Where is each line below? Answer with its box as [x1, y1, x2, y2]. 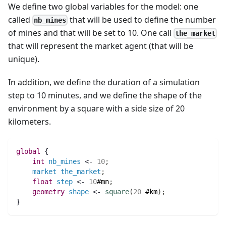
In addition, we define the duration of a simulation [8, 76, 200, 88]
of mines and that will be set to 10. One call [8, 27, 174, 38]
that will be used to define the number [68, 14, 216, 25]
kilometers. [8, 116, 51, 127]
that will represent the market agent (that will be [8, 40, 193, 51]
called [8, 14, 32, 25]
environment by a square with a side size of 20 [8, 102, 185, 114]
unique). [8, 53, 39, 65]
